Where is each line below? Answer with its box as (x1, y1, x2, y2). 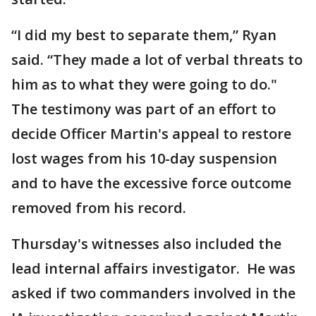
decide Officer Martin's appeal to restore (11, 124, 291, 144)
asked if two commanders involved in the (11, 284, 296, 303)
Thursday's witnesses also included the (11, 234, 281, 254)
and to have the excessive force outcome (11, 174, 291, 193)
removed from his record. (11, 198, 186, 218)
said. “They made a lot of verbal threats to (11, 50, 303, 70)
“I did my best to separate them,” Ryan (11, 25, 276, 45)
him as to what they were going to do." (11, 75, 277, 95)
